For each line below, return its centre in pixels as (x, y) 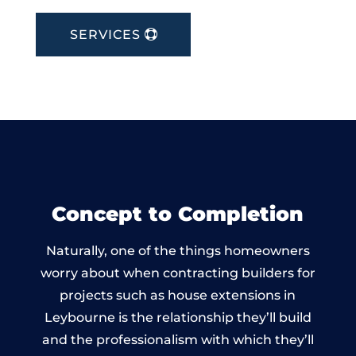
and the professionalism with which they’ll (178, 339)
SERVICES (105, 34)
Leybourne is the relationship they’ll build (178, 317)
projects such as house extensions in (178, 295)
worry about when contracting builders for (178, 273)
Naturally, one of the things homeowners (178, 250)
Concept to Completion (178, 213)
